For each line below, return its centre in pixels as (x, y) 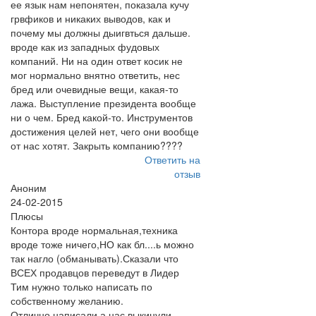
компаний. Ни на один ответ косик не (97, 61)
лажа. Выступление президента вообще (103, 103)
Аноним (29, 188)
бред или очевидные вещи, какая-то (95, 89)
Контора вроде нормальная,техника (94, 230)
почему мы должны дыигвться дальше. (101, 32)
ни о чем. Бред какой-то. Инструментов (102, 117)
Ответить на (172, 159)
